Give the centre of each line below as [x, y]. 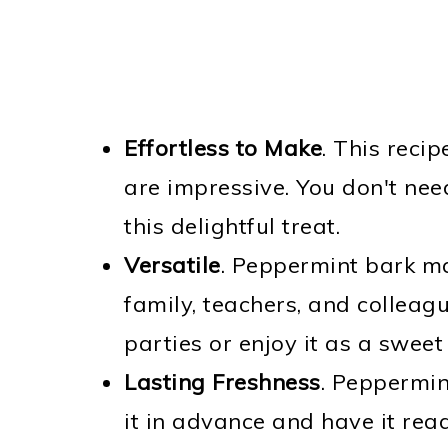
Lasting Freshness [222, 382]
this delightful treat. [232, 226]
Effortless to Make [223, 148]
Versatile [172, 265]
